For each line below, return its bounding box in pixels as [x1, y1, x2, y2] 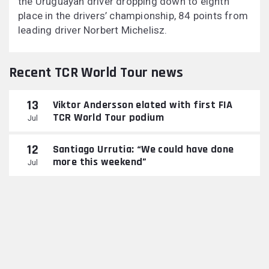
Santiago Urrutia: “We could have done [52, 142, 234, 156]
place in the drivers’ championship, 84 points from [18, 10, 249, 22]
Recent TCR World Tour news [9, 64, 184, 82]
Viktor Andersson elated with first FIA [52, 97, 233, 112]
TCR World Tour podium [52, 110, 165, 124]
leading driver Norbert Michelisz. [18, 24, 168, 37]
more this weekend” [52, 154, 147, 169]
